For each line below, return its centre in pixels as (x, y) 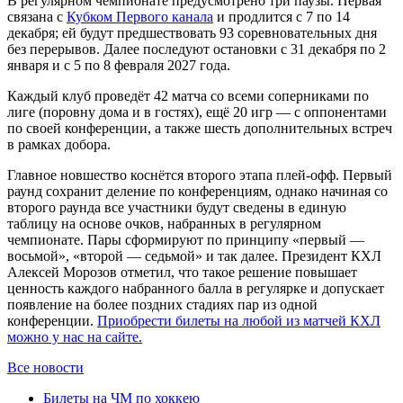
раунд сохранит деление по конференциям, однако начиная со (197, 191)
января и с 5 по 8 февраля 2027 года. (119, 65)
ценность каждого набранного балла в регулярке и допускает (196, 288)
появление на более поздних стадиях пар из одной (162, 304)
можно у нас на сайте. (75, 336)
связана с (37, 16)
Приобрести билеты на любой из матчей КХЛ (239, 320)
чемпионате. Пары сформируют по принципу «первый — (186, 239)
